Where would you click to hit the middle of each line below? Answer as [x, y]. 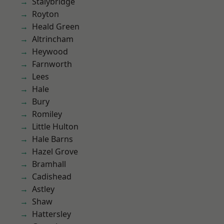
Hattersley [51, 214]
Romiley [47, 114]
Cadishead [52, 176]
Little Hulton [55, 126]
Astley [43, 189]
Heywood [50, 51]
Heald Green [56, 26]
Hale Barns [52, 139]
